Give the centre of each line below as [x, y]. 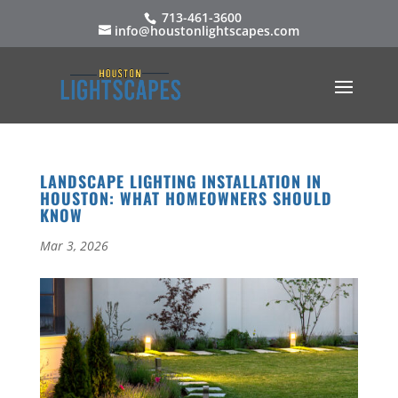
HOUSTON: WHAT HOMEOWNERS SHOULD [186, 198]
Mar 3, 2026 [74, 246]
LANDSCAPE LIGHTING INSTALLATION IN [180, 181]
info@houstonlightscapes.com [207, 30]
